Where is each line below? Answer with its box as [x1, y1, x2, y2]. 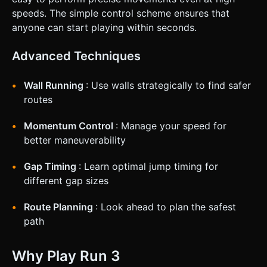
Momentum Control [24, 119, 116, 132]
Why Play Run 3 [12, 247, 120, 265]
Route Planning [24, 200, 95, 213]
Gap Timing [24, 160, 79, 172]
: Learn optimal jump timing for [79, 160, 218, 172]
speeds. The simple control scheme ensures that [12, 7, 229, 19]
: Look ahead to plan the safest [95, 200, 236, 213]
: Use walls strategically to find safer [86, 79, 251, 91]
